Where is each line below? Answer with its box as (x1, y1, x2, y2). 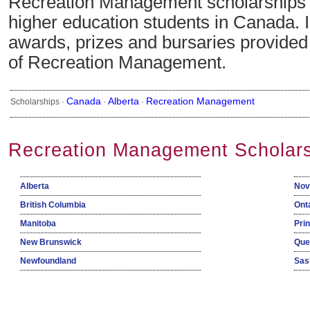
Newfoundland (20, 256, 76, 266)
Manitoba (20, 219, 56, 229)
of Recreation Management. (8, 52, 226, 73)
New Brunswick (20, 237, 82, 248)
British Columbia (20, 200, 86, 210)
